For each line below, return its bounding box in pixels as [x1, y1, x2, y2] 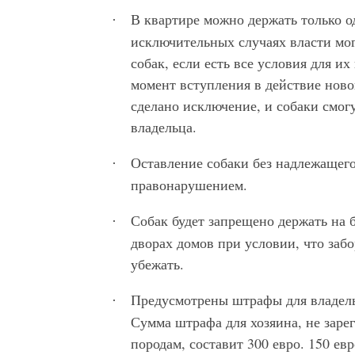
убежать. [131, 254, 184, 274]
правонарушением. [131, 175, 247, 195]
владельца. [131, 117, 197, 137]
